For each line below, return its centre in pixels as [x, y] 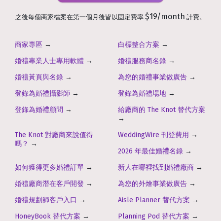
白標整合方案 [139, 45]
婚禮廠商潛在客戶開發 [49, 184]
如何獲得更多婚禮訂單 [49, 168]
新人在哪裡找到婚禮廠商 [156, 168]
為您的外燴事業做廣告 [152, 184]
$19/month [165, 17]
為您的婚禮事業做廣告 [152, 77]
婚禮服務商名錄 [142, 61]
